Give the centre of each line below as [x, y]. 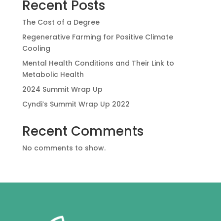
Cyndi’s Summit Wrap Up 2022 [76, 104]
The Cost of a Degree [61, 22]
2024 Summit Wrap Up [62, 90]
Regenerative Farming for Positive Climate [97, 37]
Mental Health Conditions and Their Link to [98, 63]
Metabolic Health [53, 75]
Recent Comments [83, 131]
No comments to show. [64, 148]
